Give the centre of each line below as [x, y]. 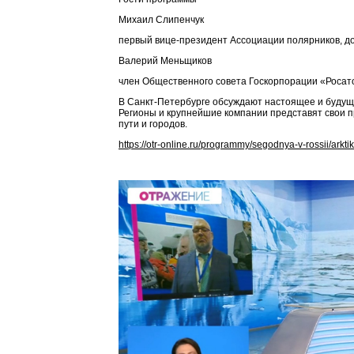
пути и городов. [153, 124]
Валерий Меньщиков [165, 61]
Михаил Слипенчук [161, 20]
